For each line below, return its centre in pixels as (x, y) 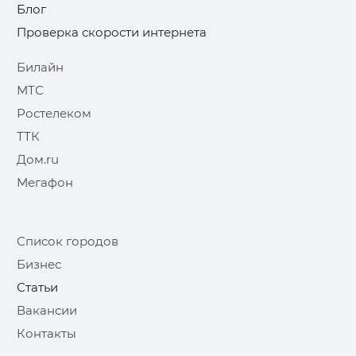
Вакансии (47, 310)
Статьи (37, 287)
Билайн (40, 67)
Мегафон (45, 182)
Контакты (46, 333)
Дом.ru (38, 159)
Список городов (68, 241)
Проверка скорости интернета (112, 32)
